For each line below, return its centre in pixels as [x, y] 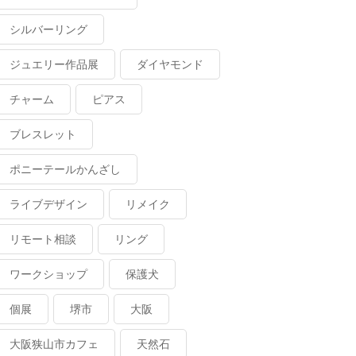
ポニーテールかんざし [65, 169]
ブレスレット [43, 134]
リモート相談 [43, 239]
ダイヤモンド [170, 64]
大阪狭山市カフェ [54, 344]
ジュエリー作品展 [54, 64]
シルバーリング [48, 29]
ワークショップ [48, 274]
